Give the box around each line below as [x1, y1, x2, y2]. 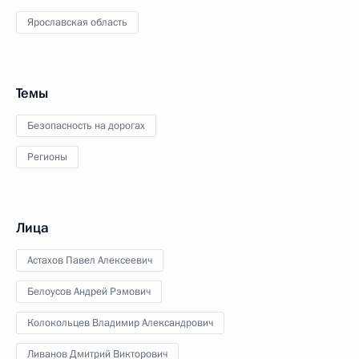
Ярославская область [27, 15, 127, 30]
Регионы [27, 150, 67, 164]
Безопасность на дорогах [27, 119, 145, 133]
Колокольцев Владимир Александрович [27, 316, 213, 330]
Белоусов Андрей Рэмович [27, 284, 151, 299]
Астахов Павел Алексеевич [27, 253, 152, 268]
